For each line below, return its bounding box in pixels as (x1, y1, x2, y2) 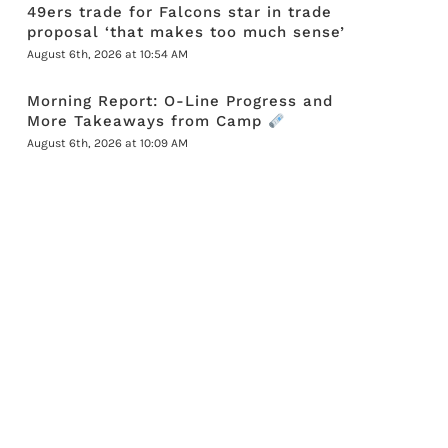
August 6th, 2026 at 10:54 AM (27, 47, 189, 61)
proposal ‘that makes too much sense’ (27, 23, 346, 41)
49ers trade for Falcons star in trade (27, 3, 333, 21)
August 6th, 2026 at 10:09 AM (27, 136, 189, 150)
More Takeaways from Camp (27, 112, 269, 130)
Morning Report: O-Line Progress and (27, 92, 334, 110)
